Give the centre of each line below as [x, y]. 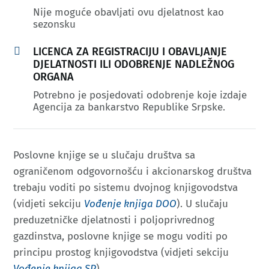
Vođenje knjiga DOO [131, 204]
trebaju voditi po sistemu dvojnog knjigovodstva [126, 187]
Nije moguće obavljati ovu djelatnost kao [128, 12]
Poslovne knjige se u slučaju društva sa [104, 155]
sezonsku [54, 24]
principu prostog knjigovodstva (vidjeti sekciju [121, 252]
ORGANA [53, 77]
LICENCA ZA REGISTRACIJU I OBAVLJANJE [130, 51]
